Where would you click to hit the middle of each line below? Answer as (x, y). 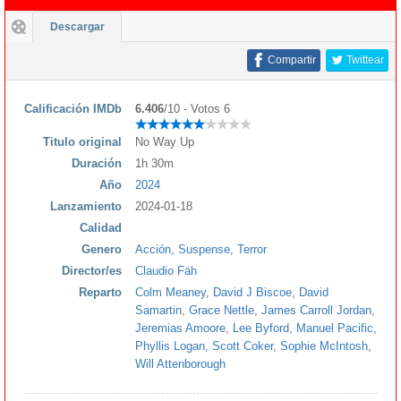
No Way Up (165, 141)
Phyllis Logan (170, 346)
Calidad (101, 227)
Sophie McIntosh (324, 346)
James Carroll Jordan (316, 310)
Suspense (204, 249)
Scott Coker (243, 346)
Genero (102, 249)
